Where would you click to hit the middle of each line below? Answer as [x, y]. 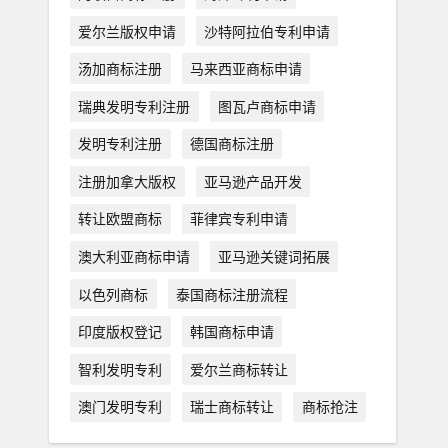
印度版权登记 [120, 332]
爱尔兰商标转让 [238, 369]
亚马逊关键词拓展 [273, 257]
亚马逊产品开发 [252, 181]
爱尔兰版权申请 [127, 31]
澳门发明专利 [120, 407]
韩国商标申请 [231, 332]
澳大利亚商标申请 [134, 257]
